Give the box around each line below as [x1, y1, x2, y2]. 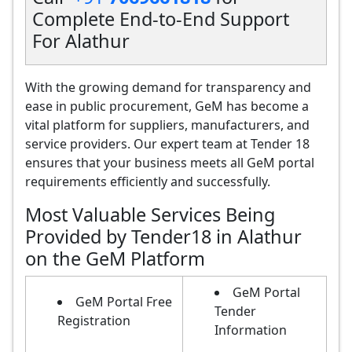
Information [214, 321, 287, 339]
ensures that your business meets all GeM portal [25, 154, 314, 171]
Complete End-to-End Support [32, 6, 289, 31]
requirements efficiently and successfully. [25, 173, 270, 190]
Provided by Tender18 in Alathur [25, 224, 302, 249]
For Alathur [32, 28, 130, 53]
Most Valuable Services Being [25, 202, 275, 227]
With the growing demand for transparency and [25, 79, 311, 96]
